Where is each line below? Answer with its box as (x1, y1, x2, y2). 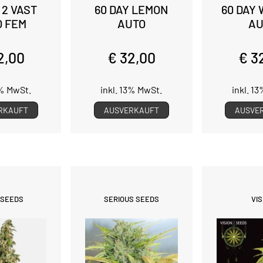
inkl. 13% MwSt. (100, 83, 163, 95)
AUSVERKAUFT (102, 104, 161, 115)
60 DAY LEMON (95, 2, 168, 16)
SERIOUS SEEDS (103, 194, 159, 204)
